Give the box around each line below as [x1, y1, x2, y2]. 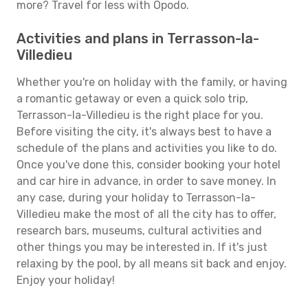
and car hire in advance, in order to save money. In [16, 175, 276, 188]
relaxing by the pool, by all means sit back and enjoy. [16, 257, 287, 270]
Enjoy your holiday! [16, 274, 115, 287]
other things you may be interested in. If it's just [16, 241, 267, 254]
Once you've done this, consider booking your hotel [16, 158, 280, 171]
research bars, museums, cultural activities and [16, 224, 262, 237]
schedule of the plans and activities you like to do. [16, 142, 277, 155]
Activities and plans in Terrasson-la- [16, 30, 259, 47]
